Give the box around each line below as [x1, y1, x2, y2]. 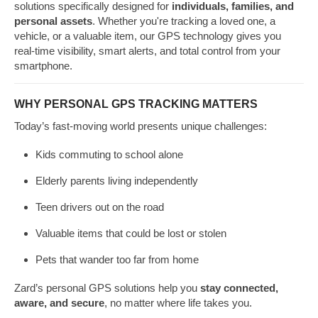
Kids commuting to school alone [35, 148, 183, 160]
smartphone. [14, 60, 72, 72]
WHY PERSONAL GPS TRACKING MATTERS [14, 97, 258, 110]
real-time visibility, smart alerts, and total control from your [14, 45, 280, 57]
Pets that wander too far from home [35, 253, 199, 265]
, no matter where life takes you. [104, 296, 252, 309]
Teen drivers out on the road [35, 200, 164, 213]
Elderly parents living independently [35, 174, 198, 187]
